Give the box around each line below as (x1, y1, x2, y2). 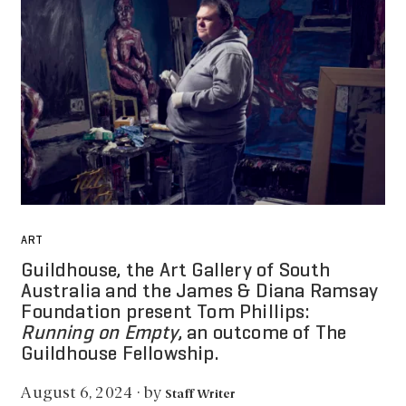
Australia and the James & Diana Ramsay (21, 283, 379, 301)
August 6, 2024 (21, 386, 133, 402)
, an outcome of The (178, 324, 347, 343)
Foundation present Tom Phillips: (21, 304, 310, 322)
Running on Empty (21, 324, 179, 343)
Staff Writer (165, 388, 236, 401)
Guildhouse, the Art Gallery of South (21, 262, 331, 280)
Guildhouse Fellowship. (21, 345, 218, 363)
